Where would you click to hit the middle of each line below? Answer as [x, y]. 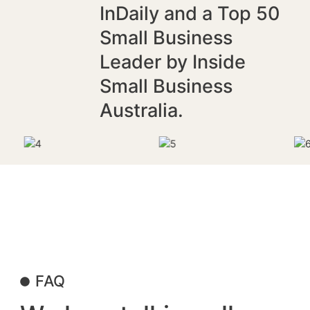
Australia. [141, 111]
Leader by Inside [172, 62]
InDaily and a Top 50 [189, 14]
